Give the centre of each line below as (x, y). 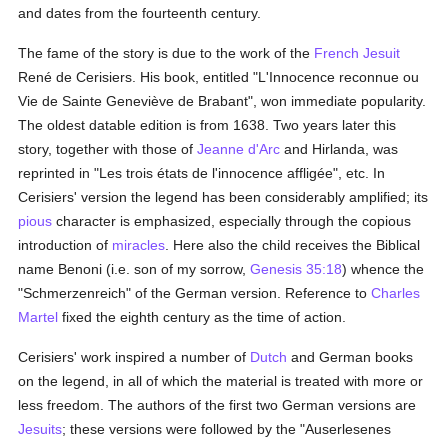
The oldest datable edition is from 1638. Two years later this (207, 125)
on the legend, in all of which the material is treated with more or (221, 381)
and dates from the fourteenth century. (140, 13)
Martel (38, 317)
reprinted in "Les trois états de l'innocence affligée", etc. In (202, 173)
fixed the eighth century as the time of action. (202, 317)
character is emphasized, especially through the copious (232, 221)
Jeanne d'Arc (239, 149)
